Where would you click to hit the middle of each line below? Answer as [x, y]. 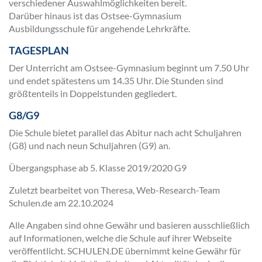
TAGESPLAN [39, 50]
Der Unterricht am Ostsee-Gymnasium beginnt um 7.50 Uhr [129, 68]
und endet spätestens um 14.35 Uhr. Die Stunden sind [116, 80]
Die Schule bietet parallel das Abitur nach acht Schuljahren [125, 132]
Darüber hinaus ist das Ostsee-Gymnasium [95, 15]
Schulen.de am [38, 203]
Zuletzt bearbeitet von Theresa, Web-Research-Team [114, 190]
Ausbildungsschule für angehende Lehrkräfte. [99, 28]
